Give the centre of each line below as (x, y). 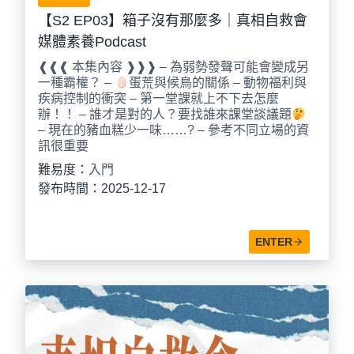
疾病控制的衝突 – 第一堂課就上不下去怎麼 (158, 99)
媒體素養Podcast (92, 42)
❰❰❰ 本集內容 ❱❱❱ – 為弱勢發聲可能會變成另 (173, 67)
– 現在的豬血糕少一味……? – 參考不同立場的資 (173, 130)
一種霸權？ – (76, 83)
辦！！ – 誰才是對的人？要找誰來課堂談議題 (165, 115)
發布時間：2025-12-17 (102, 189)
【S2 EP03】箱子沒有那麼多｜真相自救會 (173, 21)
